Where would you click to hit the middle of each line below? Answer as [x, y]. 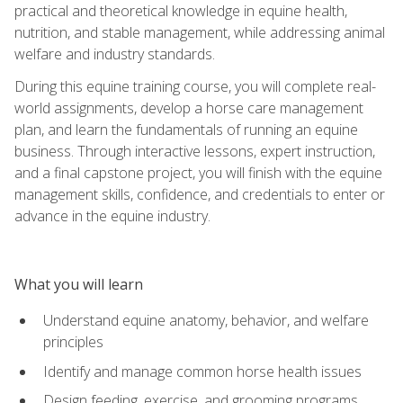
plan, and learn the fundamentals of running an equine [186, 129]
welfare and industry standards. [115, 54]
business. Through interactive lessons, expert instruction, [195, 151]
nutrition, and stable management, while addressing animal [200, 32]
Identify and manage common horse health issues [202, 371]
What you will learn [79, 284]
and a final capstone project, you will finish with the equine [198, 172]
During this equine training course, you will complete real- [195, 86]
